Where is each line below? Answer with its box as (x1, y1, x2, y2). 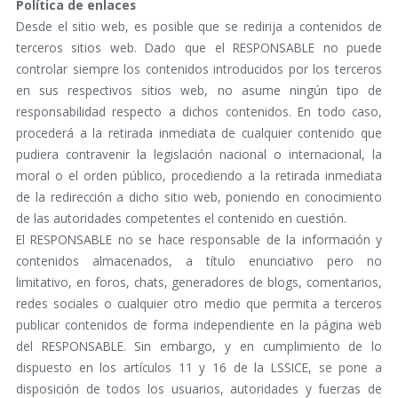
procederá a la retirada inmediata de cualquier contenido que (15, 124, 383, 142)
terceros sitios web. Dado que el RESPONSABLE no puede (15, 39, 383, 57)
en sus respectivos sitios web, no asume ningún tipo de (15, 82, 383, 99)
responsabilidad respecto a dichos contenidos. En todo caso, (15, 103, 383, 121)
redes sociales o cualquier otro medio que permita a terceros (15, 295, 383, 313)
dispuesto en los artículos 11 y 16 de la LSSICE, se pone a (15, 359, 383, 377)
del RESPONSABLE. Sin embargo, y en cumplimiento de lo (15, 338, 383, 355)
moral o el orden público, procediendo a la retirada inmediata (15, 167, 383, 185)
